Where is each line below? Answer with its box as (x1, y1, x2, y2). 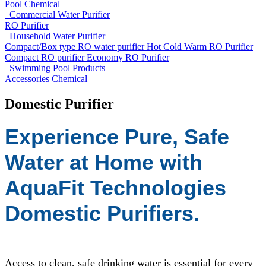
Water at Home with (5, 150, 202, 175)
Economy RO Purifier (87, 52, 169, 62)
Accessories (5, 74, 52, 84)
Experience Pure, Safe (5, 124, 229, 149)
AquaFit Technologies (5, 175, 226, 200)
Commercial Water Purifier (5, 9, 110, 20)
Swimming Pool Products (5, 63, 105, 73)
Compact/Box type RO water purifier (5, 42, 147, 52)
